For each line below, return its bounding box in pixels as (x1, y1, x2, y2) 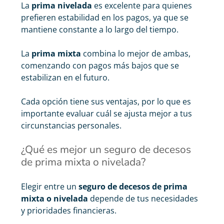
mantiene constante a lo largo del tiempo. (21, 24, 178, 35)
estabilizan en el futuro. (21, 72, 109, 83)
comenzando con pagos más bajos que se (21, 60, 179, 71)
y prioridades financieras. (21, 205, 116, 216)
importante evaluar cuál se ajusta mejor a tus (21, 108, 192, 119)
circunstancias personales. (21, 120, 121, 131)
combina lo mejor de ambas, (81, 48, 190, 59)
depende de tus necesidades (88, 193, 198, 204)
